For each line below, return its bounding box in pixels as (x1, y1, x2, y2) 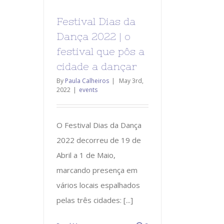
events (79, 85, 97, 94)
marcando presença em (56, 164, 137, 175)
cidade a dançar (56, 60, 136, 72)
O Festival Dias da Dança (56, 119, 141, 130)
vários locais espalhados (56, 179, 140, 190)
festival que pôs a (56, 45, 144, 57)
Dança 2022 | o (56, 30, 130, 42)
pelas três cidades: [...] (56, 194, 133, 205)
